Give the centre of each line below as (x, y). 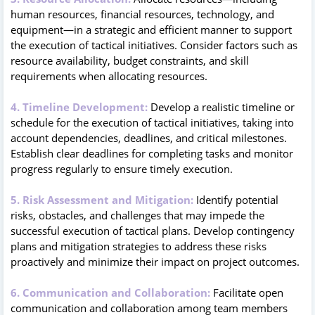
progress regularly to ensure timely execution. (122, 168)
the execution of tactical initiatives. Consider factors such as (154, 45)
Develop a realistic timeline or (221, 107)
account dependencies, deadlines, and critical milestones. (149, 137)
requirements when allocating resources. (109, 76)
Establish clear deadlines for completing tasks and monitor (152, 153)
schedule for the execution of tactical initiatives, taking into (152, 122)
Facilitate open (247, 292)
